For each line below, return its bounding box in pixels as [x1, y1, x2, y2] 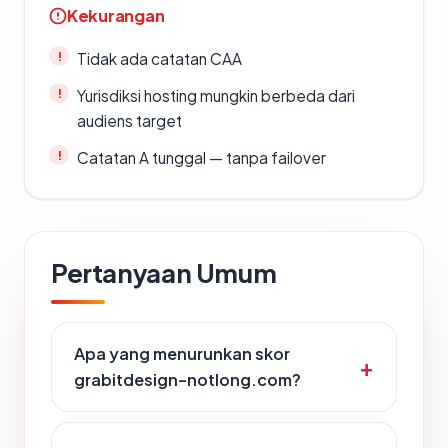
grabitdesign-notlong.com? [74, 369, 301, 391]
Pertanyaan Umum [51, 256, 277, 290]
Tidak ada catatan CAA [77, 49, 242, 69]
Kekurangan [67, 5, 165, 27]
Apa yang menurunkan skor [74, 343, 290, 365]
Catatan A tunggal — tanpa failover [77, 148, 326, 168]
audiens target [77, 111, 182, 131]
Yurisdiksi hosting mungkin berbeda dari [77, 86, 355, 106]
